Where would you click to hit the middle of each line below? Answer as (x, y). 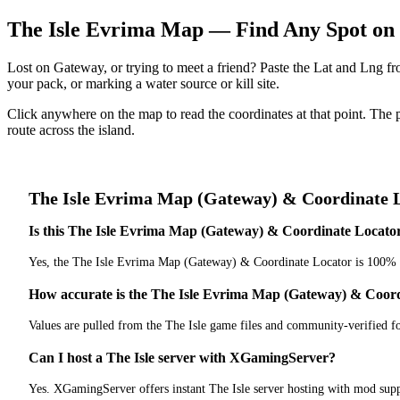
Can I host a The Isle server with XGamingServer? (182, 358)
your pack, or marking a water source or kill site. (143, 83)
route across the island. (71, 129)
